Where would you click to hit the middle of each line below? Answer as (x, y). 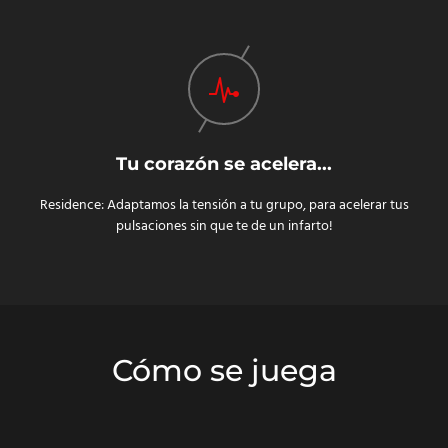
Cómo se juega (224, 371)
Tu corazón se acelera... (224, 164)
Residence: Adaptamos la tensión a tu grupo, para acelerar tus (224, 206)
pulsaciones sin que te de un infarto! (224, 227)
